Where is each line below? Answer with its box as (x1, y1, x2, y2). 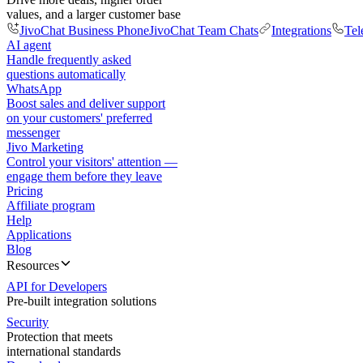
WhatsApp (6, 82, 62, 96)
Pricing (6, 184, 43, 198)
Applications (6, 228, 71, 241)
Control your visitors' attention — (6, 155, 177, 169)
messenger (6, 126, 60, 139)
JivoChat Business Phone (19, 23, 149, 37)
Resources (6, 258, 59, 272)
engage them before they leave (6, 169, 162, 183)
